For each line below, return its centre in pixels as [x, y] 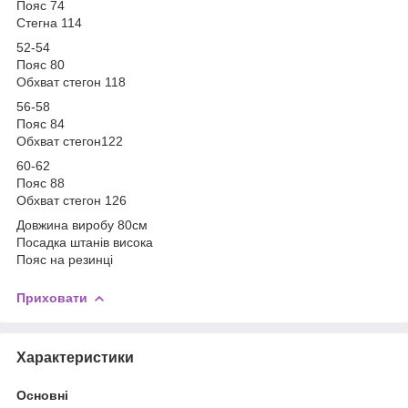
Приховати [52, 297]
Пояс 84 [41, 123]
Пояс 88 [41, 183]
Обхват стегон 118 [71, 82]
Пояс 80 [41, 64]
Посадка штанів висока [85, 242]
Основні [42, 395]
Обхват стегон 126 [71, 200]
